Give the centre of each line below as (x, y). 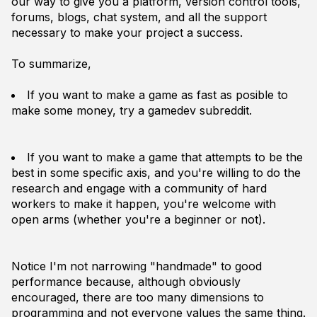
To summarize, (51, 64)
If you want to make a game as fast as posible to (157, 95)
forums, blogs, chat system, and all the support (139, 17)
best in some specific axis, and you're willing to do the (156, 173)
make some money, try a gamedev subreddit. (132, 110)
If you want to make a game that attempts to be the (165, 157)
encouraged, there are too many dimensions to (138, 297)
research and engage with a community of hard (139, 188)
